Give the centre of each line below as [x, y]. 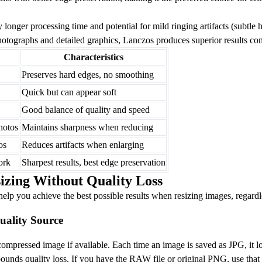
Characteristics [94, 57]
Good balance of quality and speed [86, 110]
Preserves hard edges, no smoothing [88, 75]
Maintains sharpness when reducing [87, 127]
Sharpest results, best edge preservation [94, 163]
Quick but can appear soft [69, 92]
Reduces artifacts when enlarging [83, 145]
